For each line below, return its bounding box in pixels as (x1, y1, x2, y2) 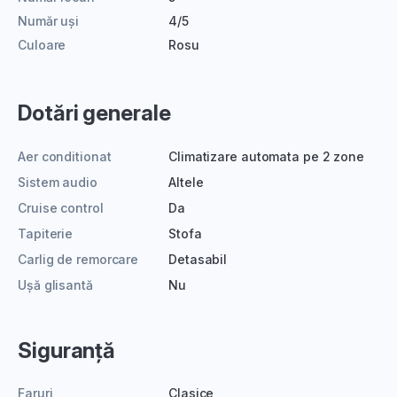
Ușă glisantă (18, 276, 93, 292)
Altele (168, 174, 204, 190)
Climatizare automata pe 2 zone (168, 148, 364, 164)
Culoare (18, 37, 66, 52)
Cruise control (18, 199, 104, 215)
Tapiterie (18, 225, 74, 241)
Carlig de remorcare (18, 251, 139, 267)
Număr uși (18, 13, 80, 28)
